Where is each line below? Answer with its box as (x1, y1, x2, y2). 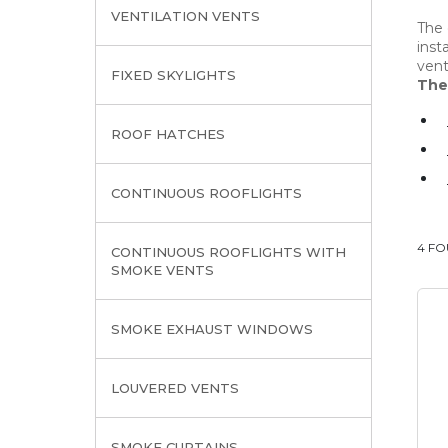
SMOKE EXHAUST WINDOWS (110, 321, 313, 337)
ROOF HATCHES (110, 126, 225, 142)
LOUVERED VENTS (110, 380, 239, 396)
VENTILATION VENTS (110, 8, 260, 24)
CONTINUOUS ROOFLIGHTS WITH (110, 244, 346, 260)
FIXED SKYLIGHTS (110, 67, 236, 83)
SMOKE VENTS (110, 262, 214, 278)
